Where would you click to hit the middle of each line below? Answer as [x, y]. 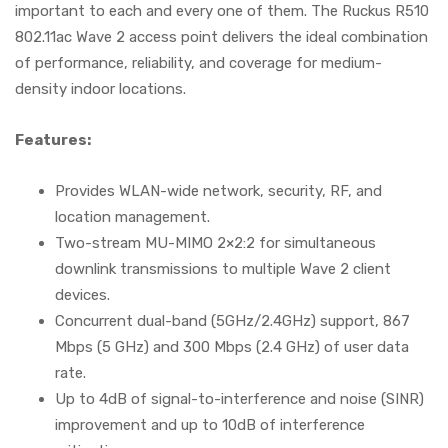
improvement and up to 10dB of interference [210, 424]
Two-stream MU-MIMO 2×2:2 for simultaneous [215, 242]
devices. [82, 294]
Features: [53, 139]
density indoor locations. [100, 88]
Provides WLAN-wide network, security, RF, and [218, 190]
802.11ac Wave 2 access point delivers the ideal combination [221, 36]
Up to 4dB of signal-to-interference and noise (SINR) [239, 398]
